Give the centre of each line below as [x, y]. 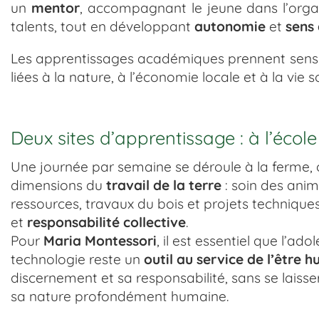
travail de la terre [164, 185]
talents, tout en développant [103, 27]
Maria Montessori [100, 241]
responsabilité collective [106, 223]
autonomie [230, 27]
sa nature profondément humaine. [120, 297]
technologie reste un [77, 260]
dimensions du [58, 185]
